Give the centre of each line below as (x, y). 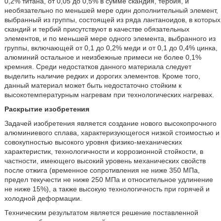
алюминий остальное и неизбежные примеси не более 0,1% (103, 57)
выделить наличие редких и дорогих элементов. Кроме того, (102, 76)
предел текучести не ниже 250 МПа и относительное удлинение (109, 179)
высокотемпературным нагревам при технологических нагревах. (109, 94)
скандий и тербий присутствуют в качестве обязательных (97, 29)
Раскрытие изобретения (47, 109)
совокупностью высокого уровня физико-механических (93, 142)
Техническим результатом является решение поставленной (101, 212)
